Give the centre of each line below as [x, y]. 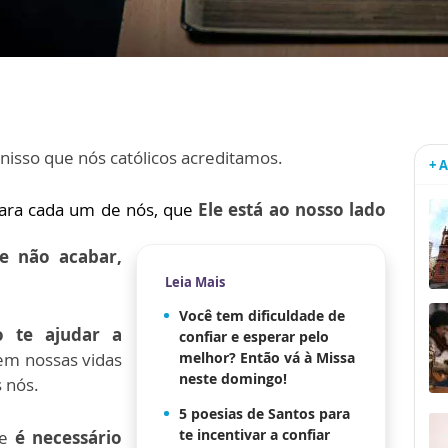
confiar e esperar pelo [254, 336]
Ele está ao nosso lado [292, 209]
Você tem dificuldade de [262, 315]
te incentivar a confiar [254, 434]
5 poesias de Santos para [264, 413]
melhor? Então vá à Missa [267, 357]
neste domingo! [233, 378]
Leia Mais [195, 281]
